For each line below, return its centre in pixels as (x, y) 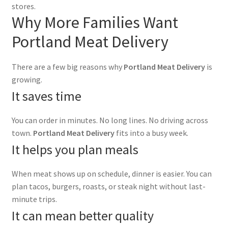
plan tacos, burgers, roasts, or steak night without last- (108, 186)
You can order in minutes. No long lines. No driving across (110, 120)
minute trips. (34, 199)
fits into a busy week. (151, 133)
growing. (27, 79)
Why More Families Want (95, 23)
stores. (23, 6)
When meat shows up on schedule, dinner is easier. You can (111, 173)
